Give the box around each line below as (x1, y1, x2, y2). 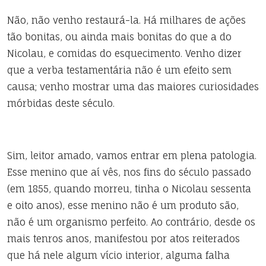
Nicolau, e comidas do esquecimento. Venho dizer (7, 47, 242, 59)
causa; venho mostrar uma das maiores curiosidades (7, 81, 259, 93)
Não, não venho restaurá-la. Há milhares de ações (7, 14, 246, 26)
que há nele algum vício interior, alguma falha (7, 249, 230, 261)
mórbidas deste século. (7, 97, 115, 109)
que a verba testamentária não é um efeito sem (7, 64, 232, 76)
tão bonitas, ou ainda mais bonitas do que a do (7, 31, 232, 43)
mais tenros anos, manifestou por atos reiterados (7, 233, 240, 245)
